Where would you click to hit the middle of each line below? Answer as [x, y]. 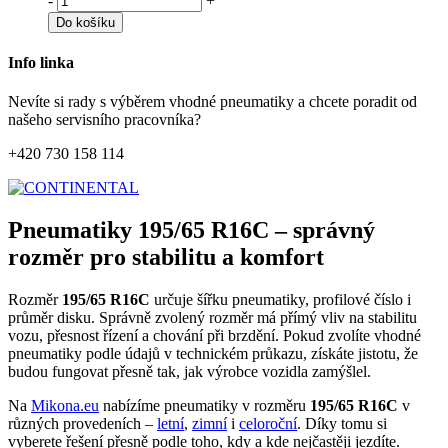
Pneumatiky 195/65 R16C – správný [191, 230]
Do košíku [85, 22]
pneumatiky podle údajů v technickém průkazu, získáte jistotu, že [213, 354]
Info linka [41, 63]
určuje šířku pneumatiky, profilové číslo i [280, 300]
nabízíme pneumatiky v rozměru [204, 406]
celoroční [268, 424]
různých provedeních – [82, 424]
